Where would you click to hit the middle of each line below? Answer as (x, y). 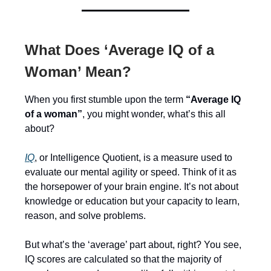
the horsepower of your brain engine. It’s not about (132, 187)
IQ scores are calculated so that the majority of (123, 259)
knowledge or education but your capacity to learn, (132, 201)
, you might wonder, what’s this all (154, 114)
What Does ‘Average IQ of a (119, 50)
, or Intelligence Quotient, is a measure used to (133, 158)
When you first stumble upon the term (105, 100)
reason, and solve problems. (85, 216)
